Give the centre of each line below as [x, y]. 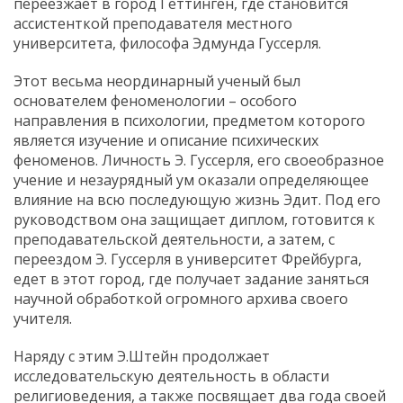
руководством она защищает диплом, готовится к [194, 219]
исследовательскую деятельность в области [171, 376]
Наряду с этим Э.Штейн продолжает [142, 356]
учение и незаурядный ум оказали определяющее [191, 179]
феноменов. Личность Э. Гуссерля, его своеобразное [199, 160]
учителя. [43, 318]
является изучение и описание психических [166, 140]
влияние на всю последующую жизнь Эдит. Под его [197, 199]
